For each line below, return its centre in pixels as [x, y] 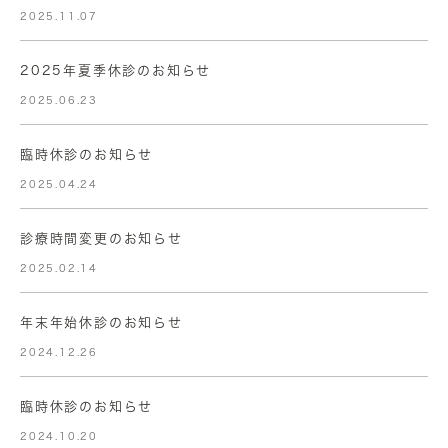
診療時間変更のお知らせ [101, 239]
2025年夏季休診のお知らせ [116, 71]
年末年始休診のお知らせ [101, 323]
